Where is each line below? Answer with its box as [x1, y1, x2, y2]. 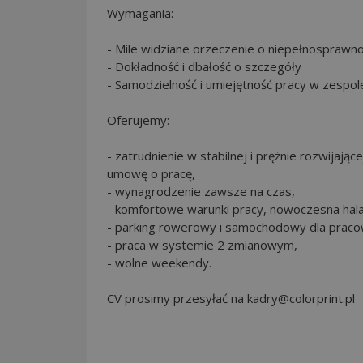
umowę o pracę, [107, 164, 195, 181]
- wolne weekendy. [107, 254, 211, 271]
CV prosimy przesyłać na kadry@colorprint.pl [107, 289, 355, 306]
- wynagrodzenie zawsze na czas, [107, 182, 295, 199]
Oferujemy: [107, 111, 169, 128]
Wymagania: [107, 4, 173, 21]
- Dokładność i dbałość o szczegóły [107, 58, 301, 75]
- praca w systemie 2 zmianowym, [107, 236, 297, 253]
